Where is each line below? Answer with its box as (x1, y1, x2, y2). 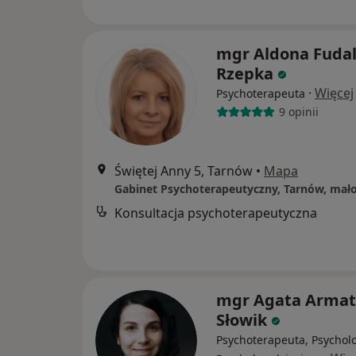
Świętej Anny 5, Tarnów (114, 161, 253, 180)
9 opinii (278, 104, 319, 120)
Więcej (315, 83, 354, 102)
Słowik (216, 308, 267, 331)
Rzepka (216, 62, 273, 84)
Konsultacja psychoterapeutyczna (114, 203, 317, 222)
